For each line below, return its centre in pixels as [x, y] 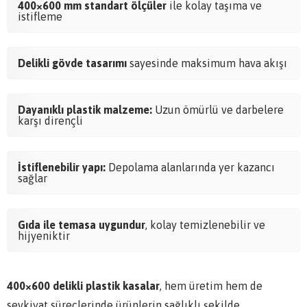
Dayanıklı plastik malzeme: [85, 109]
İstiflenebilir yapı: [62, 167]
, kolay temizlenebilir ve [205, 224]
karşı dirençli [50, 120]
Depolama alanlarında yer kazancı [190, 167]
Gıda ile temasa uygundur [82, 224]
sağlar [33, 178]
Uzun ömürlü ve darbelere [218, 109]
